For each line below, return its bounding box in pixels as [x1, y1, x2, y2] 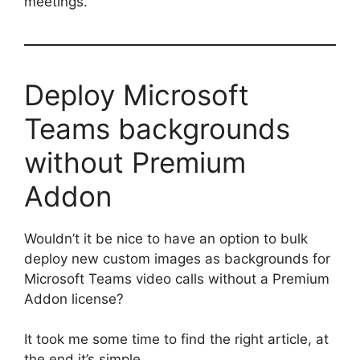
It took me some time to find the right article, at [24, 331, 329, 348]
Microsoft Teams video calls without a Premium [24, 270, 329, 287]
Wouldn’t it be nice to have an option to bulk [24, 230, 308, 247]
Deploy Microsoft [24, 77, 249, 112]
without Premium [24, 145, 246, 179]
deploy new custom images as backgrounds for [24, 250, 330, 267]
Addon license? [24, 290, 124, 307]
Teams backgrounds [24, 111, 290, 145]
